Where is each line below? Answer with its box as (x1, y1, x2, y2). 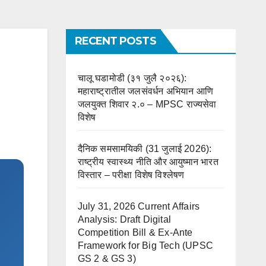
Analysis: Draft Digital (77, 214, 172, 224)
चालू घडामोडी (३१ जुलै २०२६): (77, 73, 187, 83)
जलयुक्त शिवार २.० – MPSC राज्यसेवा (77, 99, 217, 109)
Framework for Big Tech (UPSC (77, 240, 214, 251)
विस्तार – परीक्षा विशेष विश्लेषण (77, 170, 185, 180)
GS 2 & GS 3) (77, 254, 136, 264)
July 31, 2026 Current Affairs (77, 201, 200, 211)
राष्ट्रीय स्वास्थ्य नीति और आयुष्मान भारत (77, 157, 218, 167)
